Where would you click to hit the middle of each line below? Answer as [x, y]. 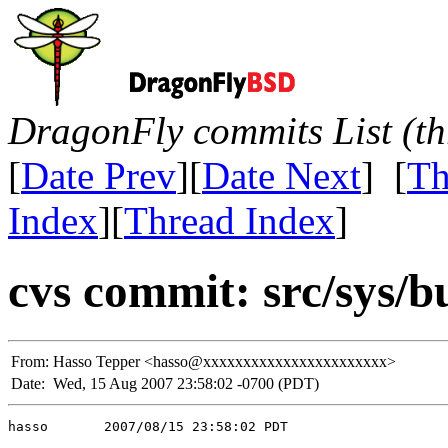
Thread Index [229, 220]
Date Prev [98, 175]
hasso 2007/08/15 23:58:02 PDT [148, 426]
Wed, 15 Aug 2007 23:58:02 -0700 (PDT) [186, 383]
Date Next [281, 175]
